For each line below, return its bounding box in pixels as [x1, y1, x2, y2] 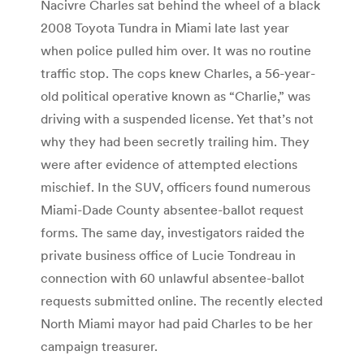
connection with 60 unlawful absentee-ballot [41, 269, 305, 286]
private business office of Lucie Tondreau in [41, 246, 296, 263]
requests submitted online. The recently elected [41, 292, 323, 309]
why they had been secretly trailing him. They [41, 132, 310, 149]
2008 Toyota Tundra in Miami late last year [41, 19, 289, 36]
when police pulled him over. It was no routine [41, 41, 311, 58]
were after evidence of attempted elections [41, 155, 297, 172]
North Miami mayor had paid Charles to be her [41, 314, 313, 331]
